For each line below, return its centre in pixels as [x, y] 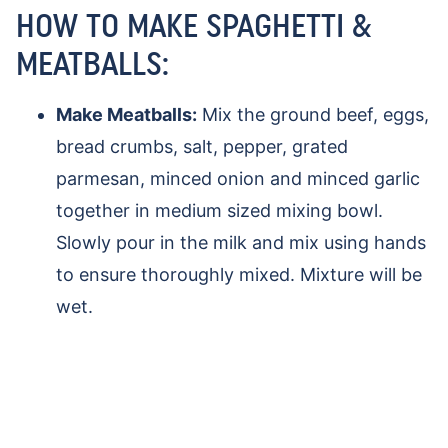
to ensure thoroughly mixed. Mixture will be [239, 274]
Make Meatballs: [126, 114]
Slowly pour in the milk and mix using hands [241, 242]
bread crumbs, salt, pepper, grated [202, 146]
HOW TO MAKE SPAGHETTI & [193, 25]
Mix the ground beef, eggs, [313, 114]
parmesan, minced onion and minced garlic [238, 178]
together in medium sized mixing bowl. [219, 210]
